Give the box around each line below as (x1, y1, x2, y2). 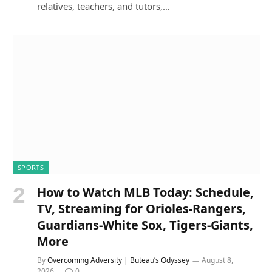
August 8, (202, 255, 233, 266)
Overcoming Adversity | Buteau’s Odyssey (47, 255, 189, 266)
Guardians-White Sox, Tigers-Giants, (37, 217, 253, 234)
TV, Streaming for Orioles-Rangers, (37, 200, 246, 217)
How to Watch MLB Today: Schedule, (37, 184, 254, 201)
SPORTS (18, 163, 44, 172)
